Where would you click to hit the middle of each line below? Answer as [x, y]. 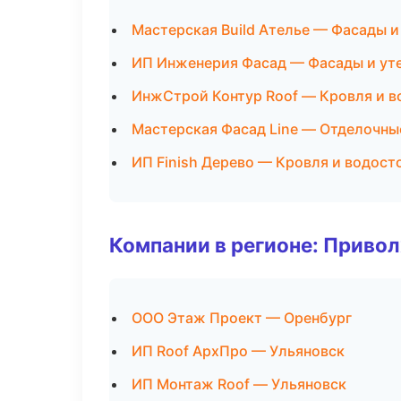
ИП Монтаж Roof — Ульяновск [239, 384]
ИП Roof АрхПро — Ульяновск [238, 351]
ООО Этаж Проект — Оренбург [242, 318]
